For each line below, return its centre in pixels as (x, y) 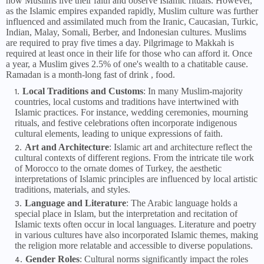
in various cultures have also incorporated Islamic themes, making (136, 235)
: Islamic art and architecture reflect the (181, 147)
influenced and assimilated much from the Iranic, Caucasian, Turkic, (132, 22)
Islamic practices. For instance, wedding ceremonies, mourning (131, 113)
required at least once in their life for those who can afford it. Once (129, 54)
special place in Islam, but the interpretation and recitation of (126, 214)
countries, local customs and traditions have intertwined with (127, 102)
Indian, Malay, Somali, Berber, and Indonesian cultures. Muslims (126, 32)
